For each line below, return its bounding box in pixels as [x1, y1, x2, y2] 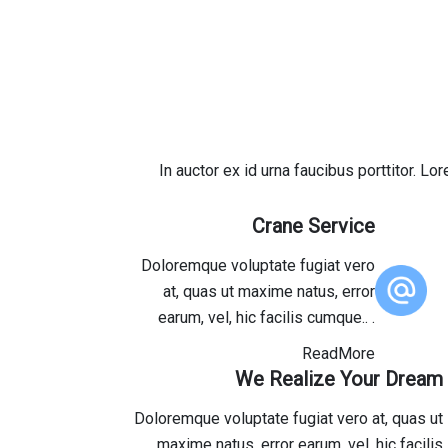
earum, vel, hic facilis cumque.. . [158, 308, 376, 327]
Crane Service [252, 214, 376, 238]
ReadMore [302, 344, 376, 363]
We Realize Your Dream [234, 367, 443, 391]
